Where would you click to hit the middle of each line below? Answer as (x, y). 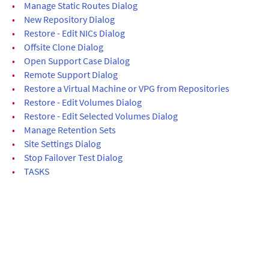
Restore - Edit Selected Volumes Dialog (101, 116)
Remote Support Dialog (71, 75)
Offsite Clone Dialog (64, 47)
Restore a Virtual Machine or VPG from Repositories (127, 89)
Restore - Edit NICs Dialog (74, 33)
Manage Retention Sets (70, 130)
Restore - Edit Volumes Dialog (83, 102)
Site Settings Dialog (62, 144)
